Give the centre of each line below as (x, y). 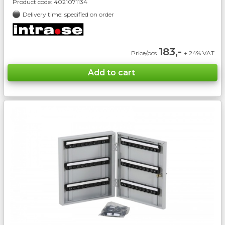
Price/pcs (144, 53)
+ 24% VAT (200, 53)
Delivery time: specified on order (69, 14)
